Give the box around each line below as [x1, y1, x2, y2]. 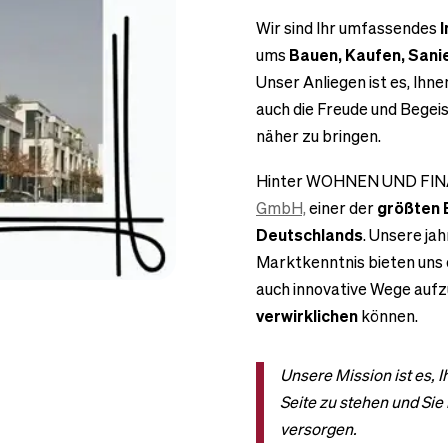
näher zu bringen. [256, 124, 381, 147]
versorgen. [280, 417, 357, 440]
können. [358, 304, 418, 327]
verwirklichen [256, 304, 358, 327]
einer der [306, 196, 377, 219]
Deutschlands [256, 223, 363, 246]
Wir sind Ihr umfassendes [256, 16, 440, 39]
